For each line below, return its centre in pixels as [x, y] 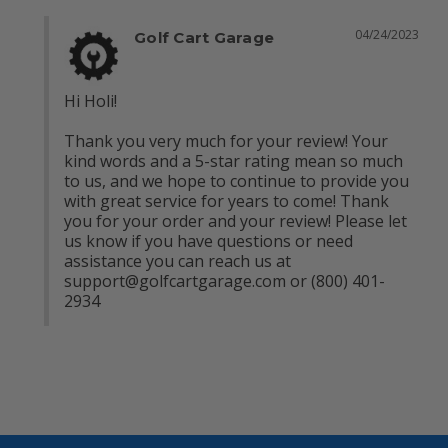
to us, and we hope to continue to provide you [236, 180]
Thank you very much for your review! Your [226, 140]
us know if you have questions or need [208, 240]
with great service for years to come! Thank [226, 200]
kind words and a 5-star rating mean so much [233, 160]
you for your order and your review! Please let [235, 220]
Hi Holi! [90, 100]
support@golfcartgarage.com [175, 280]
